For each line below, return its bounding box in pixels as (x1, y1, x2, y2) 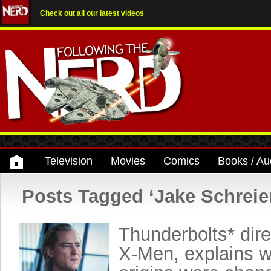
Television (45, 155, 93, 167)
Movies (111, 155, 145, 167)
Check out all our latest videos (40, 9, 144, 18)
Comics (163, 155, 200, 167)
